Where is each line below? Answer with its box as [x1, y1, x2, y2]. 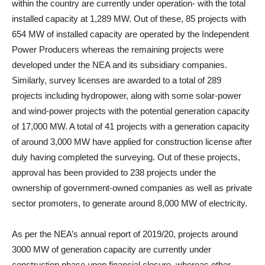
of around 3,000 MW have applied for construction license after [12, 137, 252, 147]
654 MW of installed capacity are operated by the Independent [12, 29, 249, 39]
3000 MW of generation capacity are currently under [12, 244, 211, 254]
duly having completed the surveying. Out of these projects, [12, 152, 240, 162]
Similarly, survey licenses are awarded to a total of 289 [12, 75, 221, 85]
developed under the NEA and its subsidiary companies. [12, 60, 227, 70]
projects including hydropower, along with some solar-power [12, 91, 241, 101]
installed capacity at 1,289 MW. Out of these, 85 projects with [12, 14, 246, 24]
